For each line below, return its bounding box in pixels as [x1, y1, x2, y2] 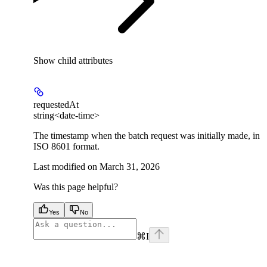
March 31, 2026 [100, 161, 160, 172]
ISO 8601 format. [33, 141, 100, 151]
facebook [33, 242, 67, 253]
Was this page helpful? [33, 181, 118, 192]
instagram [212, 242, 248, 253]
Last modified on [33, 161, 97, 172]
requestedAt [33, 99, 79, 110]
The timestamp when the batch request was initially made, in [33, 130, 260, 141]
